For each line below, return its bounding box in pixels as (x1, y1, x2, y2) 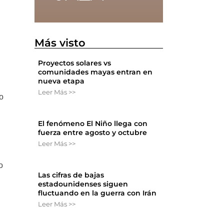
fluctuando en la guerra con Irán (38, 188, 157, 198)
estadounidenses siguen (38, 179, 128, 189)
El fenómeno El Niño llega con (38, 119, 148, 128)
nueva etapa (38, 76, 85, 86)
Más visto (34, 36, 86, 49)
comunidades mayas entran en (38, 67, 153, 77)
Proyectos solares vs (38, 58, 111, 68)
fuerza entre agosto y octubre (38, 128, 147, 137)
